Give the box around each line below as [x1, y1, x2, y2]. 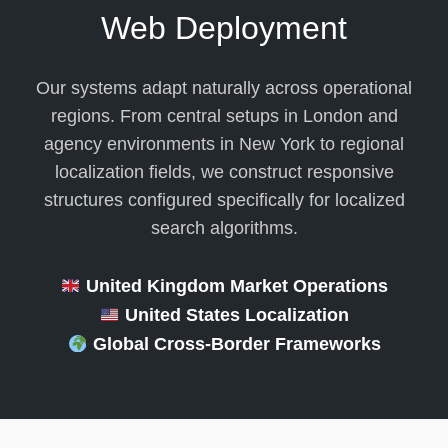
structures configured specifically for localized [43, 190, 405, 211]
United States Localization [119, 305, 349, 326]
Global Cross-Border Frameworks [87, 334, 381, 355]
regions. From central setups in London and [50, 106, 398, 127]
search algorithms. [150, 218, 298, 239]
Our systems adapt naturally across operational [36, 78, 412, 99]
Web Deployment [101, 10, 347, 47]
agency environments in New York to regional [44, 134, 404, 155]
